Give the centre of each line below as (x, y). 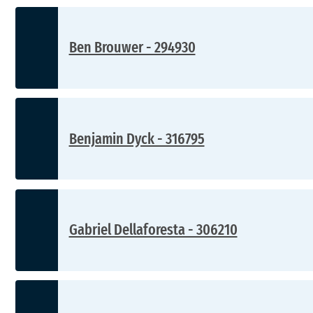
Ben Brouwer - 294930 (132, 48)
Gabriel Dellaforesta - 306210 (153, 230)
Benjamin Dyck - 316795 (137, 138)
